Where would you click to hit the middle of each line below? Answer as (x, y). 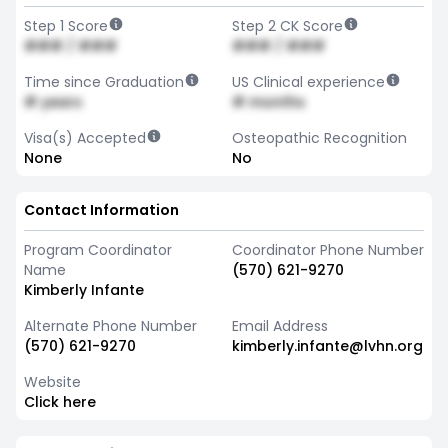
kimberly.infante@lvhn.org (327, 346)
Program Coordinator (98, 250)
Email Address (280, 326)
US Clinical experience (308, 82)
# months (268, 102)
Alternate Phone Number (110, 326)
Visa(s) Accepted (85, 138)
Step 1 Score (66, 26)
